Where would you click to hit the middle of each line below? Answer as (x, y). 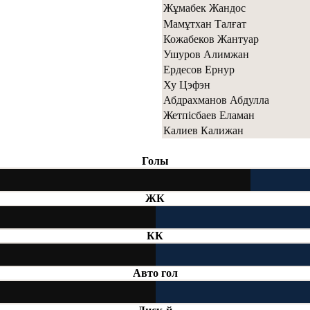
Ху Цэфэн (187, 84)
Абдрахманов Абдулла (216, 100)
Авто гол (155, 273)
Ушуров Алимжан (206, 54)
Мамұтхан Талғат (205, 24)
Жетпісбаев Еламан (209, 115)
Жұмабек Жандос (204, 8)
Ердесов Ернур (199, 69)
